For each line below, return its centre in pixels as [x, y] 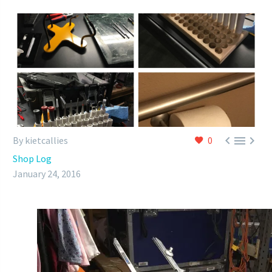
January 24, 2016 [47, 174]
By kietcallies [40, 141]
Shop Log [32, 159]
